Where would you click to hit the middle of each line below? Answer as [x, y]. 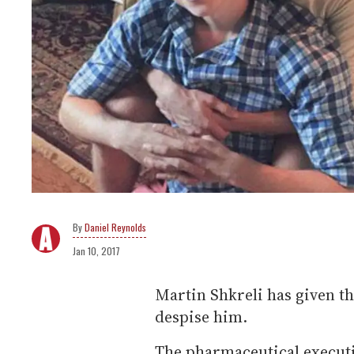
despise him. [201, 317]
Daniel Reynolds [115, 228]
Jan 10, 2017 [96, 251]
